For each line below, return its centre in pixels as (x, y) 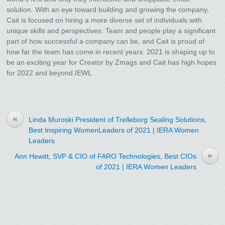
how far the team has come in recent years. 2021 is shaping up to (111, 52)
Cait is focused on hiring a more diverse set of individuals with (104, 20)
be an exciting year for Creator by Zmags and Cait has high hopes (112, 63)
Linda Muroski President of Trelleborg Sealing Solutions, (118, 120)
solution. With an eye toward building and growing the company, (108, 10)
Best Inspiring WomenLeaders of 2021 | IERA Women (114, 130)
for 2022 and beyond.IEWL (49, 73)
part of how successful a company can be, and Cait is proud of (106, 41)
